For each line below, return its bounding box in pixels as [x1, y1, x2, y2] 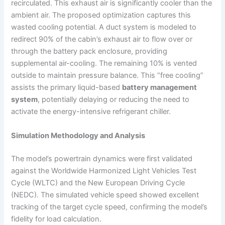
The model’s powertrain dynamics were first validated [11, 154, 193, 163]
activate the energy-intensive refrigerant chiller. [11, 107, 171, 117]
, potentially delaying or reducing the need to [38, 95, 190, 104]
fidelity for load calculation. [11, 214, 102, 223]
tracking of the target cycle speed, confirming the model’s [11, 202, 208, 211]
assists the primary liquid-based [11, 83, 123, 92]
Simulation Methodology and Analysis [11, 131, 146, 140]
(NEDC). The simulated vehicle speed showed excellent [11, 190, 199, 199]
